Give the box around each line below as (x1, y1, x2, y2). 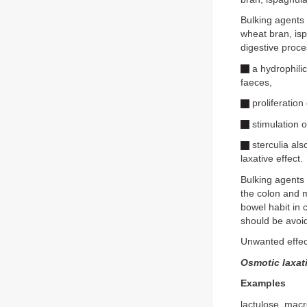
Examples (241, 278, 286, 288)
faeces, (241, 77, 272, 88)
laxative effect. (241, 153, 303, 164)
